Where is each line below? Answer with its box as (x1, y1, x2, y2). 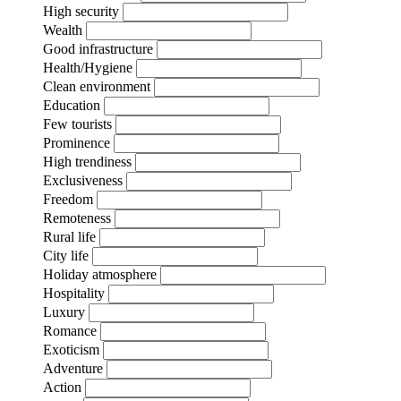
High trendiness (43, 153, 132, 169)
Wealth (43, 21, 82, 38)
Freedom (43, 191, 93, 207)
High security (43, 3, 119, 19)
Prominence (43, 134, 110, 150)
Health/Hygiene (43, 59, 132, 75)
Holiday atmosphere (43, 266, 157, 282)
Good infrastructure (43, 40, 153, 56)
